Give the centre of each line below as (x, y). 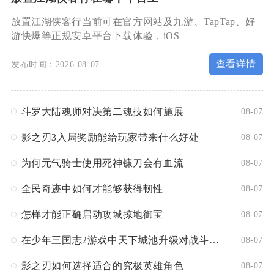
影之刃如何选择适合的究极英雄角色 (102, 266)
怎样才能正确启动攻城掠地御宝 (92, 215)
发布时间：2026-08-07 (55, 64)
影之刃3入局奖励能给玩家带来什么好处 (110, 137)
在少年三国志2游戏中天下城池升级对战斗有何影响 (214, 240)
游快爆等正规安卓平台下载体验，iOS (95, 36)
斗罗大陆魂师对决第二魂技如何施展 (102, 111)
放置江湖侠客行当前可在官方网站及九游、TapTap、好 (133, 22)
